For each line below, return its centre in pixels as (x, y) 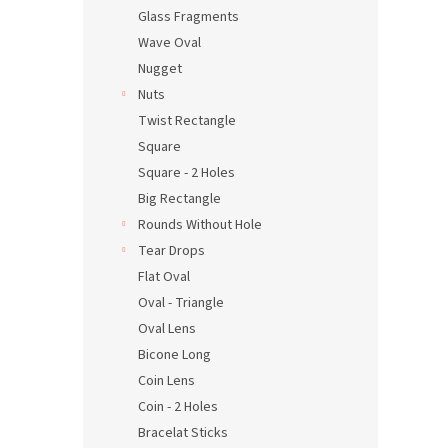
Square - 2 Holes (186, 173)
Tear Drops (171, 251)
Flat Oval (164, 277)
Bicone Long (174, 355)
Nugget (160, 69)
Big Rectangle (179, 199)
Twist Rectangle (187, 121)
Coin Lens (166, 381)
